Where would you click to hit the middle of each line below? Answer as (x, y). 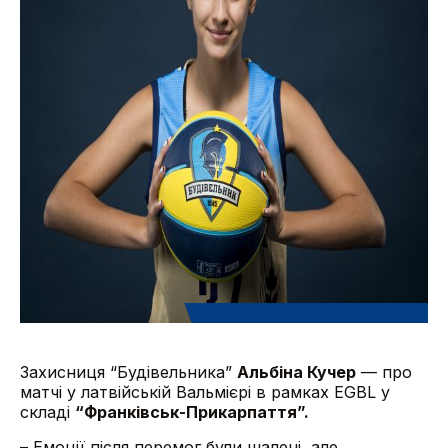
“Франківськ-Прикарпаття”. (192, 412)
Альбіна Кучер (296, 372)
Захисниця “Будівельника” (128, 372)
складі (47, 412)
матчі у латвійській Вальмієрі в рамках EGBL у (205, 392)
